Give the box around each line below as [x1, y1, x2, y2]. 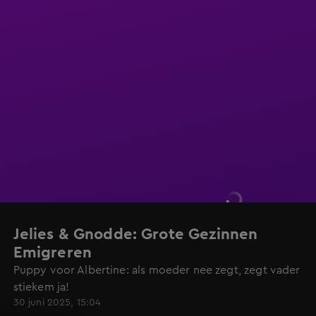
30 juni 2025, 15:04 [13, 298, 102, 308]
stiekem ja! [13, 281, 70, 293]
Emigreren [13, 245, 92, 260]
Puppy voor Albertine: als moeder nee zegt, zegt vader [13, 265, 300, 276]
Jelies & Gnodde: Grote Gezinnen [13, 226, 258, 242]
